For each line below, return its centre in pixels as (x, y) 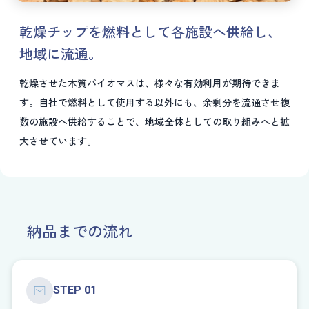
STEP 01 (75, 290)
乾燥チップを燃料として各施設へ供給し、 (150, 31)
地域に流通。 (61, 53)
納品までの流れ (80, 230)
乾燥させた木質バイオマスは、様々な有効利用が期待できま (150, 82)
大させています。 (58, 140)
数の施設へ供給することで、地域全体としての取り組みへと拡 (154, 121)
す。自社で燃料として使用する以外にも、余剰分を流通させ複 (154, 102)
